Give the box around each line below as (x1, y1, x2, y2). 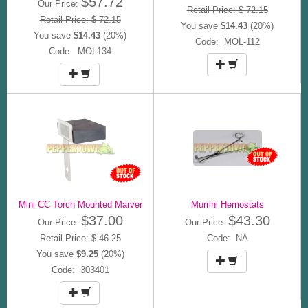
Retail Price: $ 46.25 (39, 232, 121, 243)
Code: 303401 (51, 264, 109, 275)
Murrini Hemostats (190, 199, 264, 210)
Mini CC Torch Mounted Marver (18, 199, 142, 210)
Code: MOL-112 (195, 36, 260, 47)
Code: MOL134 (49, 45, 111, 56)
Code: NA (206, 232, 248, 243)
